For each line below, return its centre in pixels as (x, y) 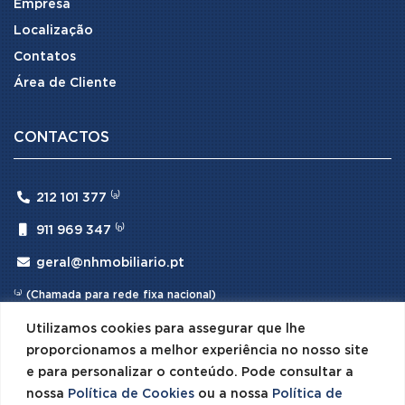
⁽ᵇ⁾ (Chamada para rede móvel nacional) (122, 317)
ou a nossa (233, 394)
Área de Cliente (65, 83)
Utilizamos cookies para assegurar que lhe (166, 329)
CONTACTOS (61, 137)
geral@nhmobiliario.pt (108, 263)
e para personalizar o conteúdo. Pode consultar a (190, 372)
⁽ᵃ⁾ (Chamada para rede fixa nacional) (115, 295)
